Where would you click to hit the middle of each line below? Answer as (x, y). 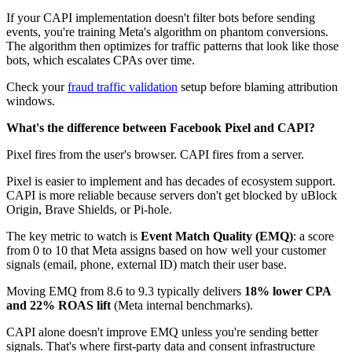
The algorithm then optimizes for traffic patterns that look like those (172, 46)
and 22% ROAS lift (59, 306)
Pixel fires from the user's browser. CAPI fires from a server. (155, 155)
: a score (313, 236)
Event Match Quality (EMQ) (217, 236)
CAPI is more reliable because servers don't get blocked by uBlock (172, 196)
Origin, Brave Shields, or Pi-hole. (89, 210)
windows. (31, 101)
